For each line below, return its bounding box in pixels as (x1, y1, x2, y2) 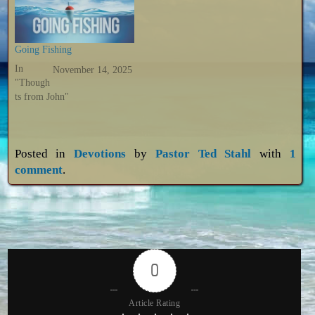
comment (14, 163, 63, 177)
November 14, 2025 (52, 65, 132, 76)
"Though (14, 77, 50, 88)
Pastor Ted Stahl (155, 147, 252, 161)
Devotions (74, 147, 127, 161)
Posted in (14, 147, 75, 161)
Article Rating (129, 298, 181, 309)
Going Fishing (14, 44, 72, 55)
